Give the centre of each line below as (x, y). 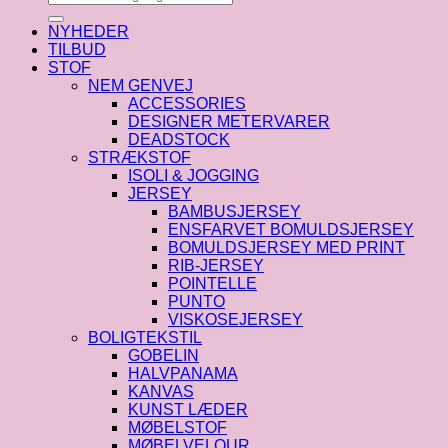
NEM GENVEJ (140, 86)
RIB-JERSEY (216, 266)
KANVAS (161, 392)
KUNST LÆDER (188, 410)
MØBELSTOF (177, 428)
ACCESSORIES (187, 104)
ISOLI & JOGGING (193, 176)
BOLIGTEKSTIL (145, 338)
